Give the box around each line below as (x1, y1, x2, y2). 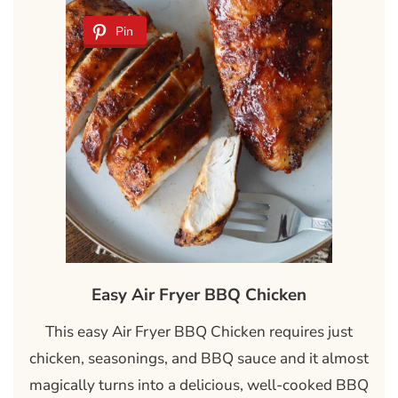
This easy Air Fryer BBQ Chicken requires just (45, 322, 353, 343)
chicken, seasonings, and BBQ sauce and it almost (29, 348, 369, 370)
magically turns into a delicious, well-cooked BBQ (29, 375, 369, 396)
